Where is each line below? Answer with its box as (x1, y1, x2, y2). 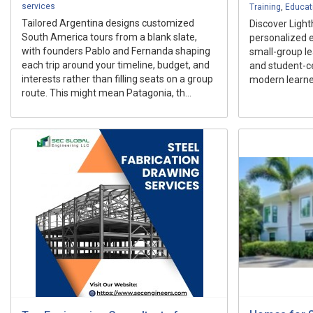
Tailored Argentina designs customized (22, 17, 194, 29)
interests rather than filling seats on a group (22, 73, 213, 85)
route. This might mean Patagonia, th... (22, 87, 191, 99)
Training (249, 1, 281, 12)
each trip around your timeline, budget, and (22, 59, 210, 71)
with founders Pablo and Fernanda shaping (22, 45, 210, 57)
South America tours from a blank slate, (22, 31, 197, 43)
